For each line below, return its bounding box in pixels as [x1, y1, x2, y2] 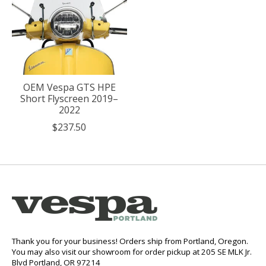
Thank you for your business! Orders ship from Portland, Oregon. [12, 235, 248, 246]
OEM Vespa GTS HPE [23, 80, 116, 94]
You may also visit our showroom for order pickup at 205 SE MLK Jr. [12, 246, 252, 257]
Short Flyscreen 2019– [20, 91, 119, 105]
